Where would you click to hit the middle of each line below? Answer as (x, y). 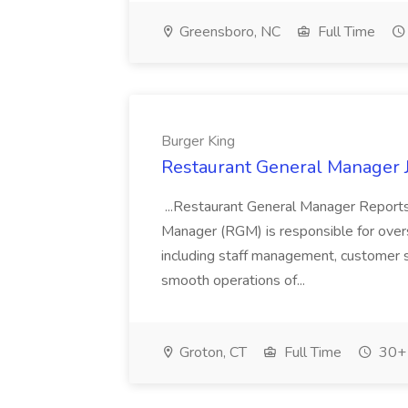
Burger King (198, 141)
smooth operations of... (235, 280)
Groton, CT (211, 352)
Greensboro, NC (228, 32)
